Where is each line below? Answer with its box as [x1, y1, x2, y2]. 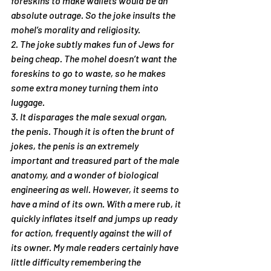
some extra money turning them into [11, 82, 160, 93]
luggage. [11, 96, 45, 108]
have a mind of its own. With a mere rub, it [11, 198, 183, 209]
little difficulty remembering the [11, 256, 143, 267]
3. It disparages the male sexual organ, [11, 111, 169, 122]
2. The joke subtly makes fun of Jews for [11, 38, 176, 50]
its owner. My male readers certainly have [11, 241, 180, 253]
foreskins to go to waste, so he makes [11, 67, 168, 79]
